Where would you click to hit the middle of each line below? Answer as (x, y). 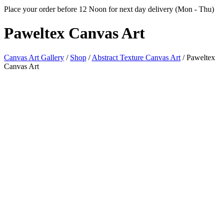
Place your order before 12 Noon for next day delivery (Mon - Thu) (109, 9)
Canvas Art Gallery (34, 57)
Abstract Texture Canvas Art (136, 57)
